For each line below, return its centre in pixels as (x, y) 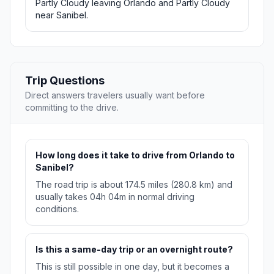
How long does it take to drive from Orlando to (135, 155)
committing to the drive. (72, 108)
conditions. (57, 209)
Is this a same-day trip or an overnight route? (134, 250)
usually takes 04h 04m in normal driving (115, 197)
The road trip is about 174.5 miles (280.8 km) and (134, 185)
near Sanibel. (62, 15)
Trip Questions (65, 81)
